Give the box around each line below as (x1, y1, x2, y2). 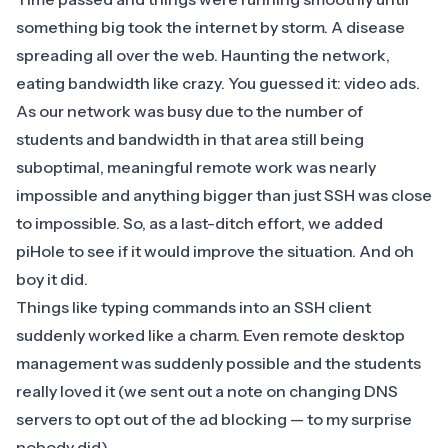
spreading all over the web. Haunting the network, (16, 45, 390, 66)
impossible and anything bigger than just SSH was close (16, 185, 432, 206)
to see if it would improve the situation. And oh (65, 241, 414, 262)
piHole (16, 241, 65, 262)
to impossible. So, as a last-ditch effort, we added (16, 213, 383, 234)
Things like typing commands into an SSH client (16, 297, 371, 318)
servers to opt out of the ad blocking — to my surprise (16, 409, 412, 430)
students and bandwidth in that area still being (16, 129, 364, 150)
